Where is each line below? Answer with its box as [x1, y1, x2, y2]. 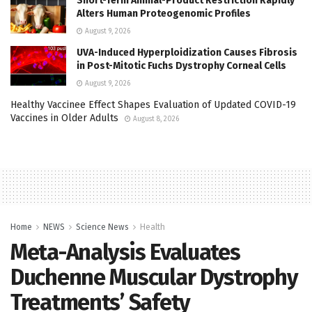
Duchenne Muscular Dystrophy [10, 263, 298, 290]
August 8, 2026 [131, 114, 179, 123]
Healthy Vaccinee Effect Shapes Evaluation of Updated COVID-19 [10, 98, 296, 111]
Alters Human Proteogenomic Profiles [77, 7, 251, 19]
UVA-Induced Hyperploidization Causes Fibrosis [77, 46, 297, 58]
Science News [76, 221, 129, 232]
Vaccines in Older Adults [10, 111, 118, 124]
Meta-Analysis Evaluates [10, 238, 240, 265]
